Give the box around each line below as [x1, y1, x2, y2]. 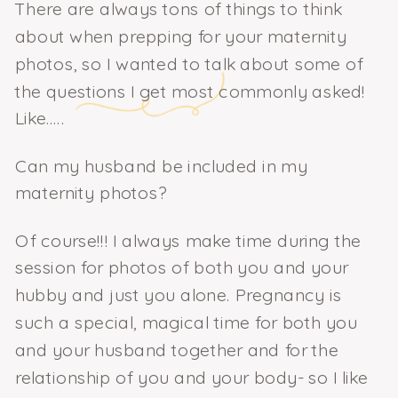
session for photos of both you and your [14, 256, 349, 279]
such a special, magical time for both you [14, 310, 357, 334]
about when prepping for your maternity [14, 24, 347, 48]
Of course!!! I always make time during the [14, 228, 362, 251]
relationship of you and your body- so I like [14, 365, 369, 388]
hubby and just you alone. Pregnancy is [14, 283, 343, 306]
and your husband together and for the [14, 338, 338, 361]
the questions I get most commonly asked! [14, 79, 366, 102]
